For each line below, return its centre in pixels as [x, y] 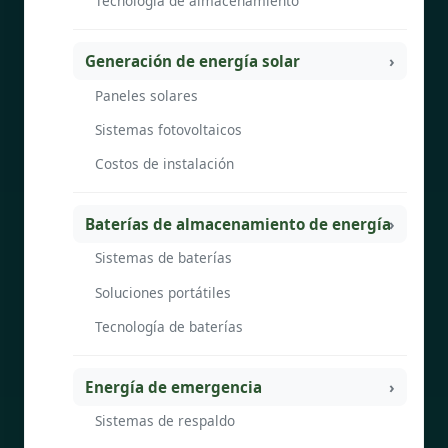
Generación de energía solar [192, 60]
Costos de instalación [164, 164]
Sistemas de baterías [163, 258]
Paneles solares [146, 95]
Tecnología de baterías [169, 327]
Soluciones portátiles [163, 292]
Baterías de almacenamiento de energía [238, 223]
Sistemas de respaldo [165, 421]
